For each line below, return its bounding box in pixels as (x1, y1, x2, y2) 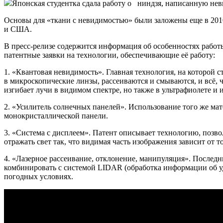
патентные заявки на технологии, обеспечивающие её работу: (4, 50, 215, 59)
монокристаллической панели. (4, 111, 108, 120)
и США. (4, 24, 32, 33)
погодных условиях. (4, 172, 73, 181)
